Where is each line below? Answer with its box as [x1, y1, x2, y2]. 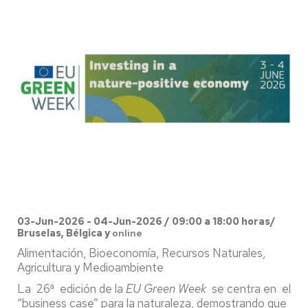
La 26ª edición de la [17, 281, 126, 297]
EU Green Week [126, 281, 206, 297]
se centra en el [206, 281, 291, 297]
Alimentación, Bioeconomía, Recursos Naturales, [17, 245, 265, 261]
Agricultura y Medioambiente [17, 260, 164, 276]
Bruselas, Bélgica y [17, 227, 110, 240]
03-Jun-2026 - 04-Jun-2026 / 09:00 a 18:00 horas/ [17, 215, 276, 228]
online [110, 227, 142, 240]
